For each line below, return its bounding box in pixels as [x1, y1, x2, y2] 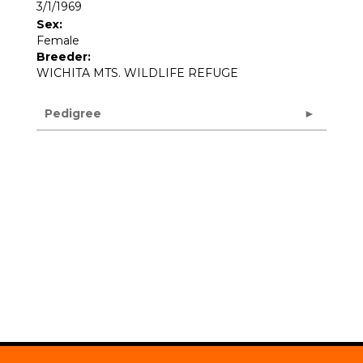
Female [36, 33, 79, 48]
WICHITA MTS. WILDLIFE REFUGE [36, 66, 238, 80]
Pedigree [45, 106, 101, 121]
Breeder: [36, 49, 91, 64]
